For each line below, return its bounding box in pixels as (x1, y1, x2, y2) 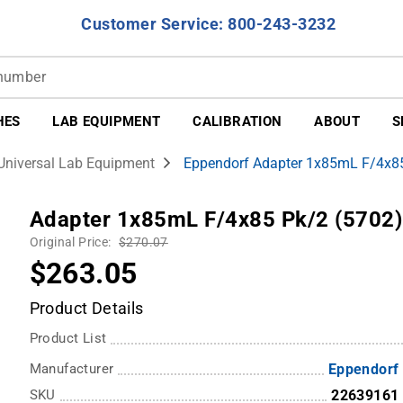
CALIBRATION (193, 113, 282, 130)
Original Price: (29, 235, 115, 251)
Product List (29, 330, 107, 347)
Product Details (29, 299, 144, 318)
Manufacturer (29, 361, 114, 378)
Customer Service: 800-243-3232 (81, 13, 336, 33)
